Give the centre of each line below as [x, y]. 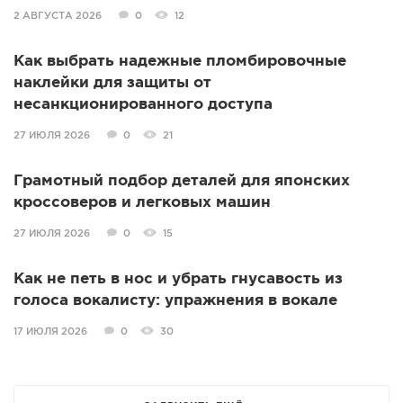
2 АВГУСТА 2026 [58, 17]
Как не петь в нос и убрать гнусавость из [178, 280]
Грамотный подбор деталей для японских [182, 182]
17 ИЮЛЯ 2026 [50, 332]
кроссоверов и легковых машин [142, 203]
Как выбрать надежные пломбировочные [180, 62]
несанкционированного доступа [143, 105]
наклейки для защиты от [112, 84]
